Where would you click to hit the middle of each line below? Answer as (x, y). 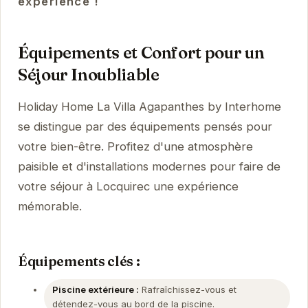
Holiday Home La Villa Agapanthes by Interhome (149, 107)
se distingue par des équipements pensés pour (145, 127)
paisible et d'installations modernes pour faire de (149, 167)
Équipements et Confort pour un (141, 53)
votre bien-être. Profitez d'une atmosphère (135, 147)
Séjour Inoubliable (88, 75)
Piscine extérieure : (95, 290)
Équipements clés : (79, 261)
